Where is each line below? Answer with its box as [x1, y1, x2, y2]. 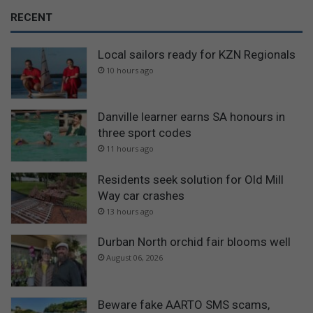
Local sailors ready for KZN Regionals [98, 47, 296, 61]
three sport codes [98, 126, 191, 140]
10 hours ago [106, 64, 154, 75]
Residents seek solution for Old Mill [98, 172, 284, 187]
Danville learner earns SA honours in [98, 110, 285, 124]
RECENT [10, 10, 52, 24]
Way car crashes [98, 188, 184, 203]
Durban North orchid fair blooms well [98, 235, 291, 249]
